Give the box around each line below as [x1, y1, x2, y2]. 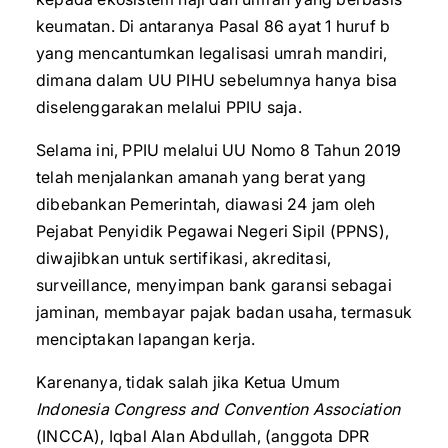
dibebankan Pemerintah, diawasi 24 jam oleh [36, 194, 376, 214]
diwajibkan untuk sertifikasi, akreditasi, [36, 248, 332, 268]
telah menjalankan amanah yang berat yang [36, 167, 367, 187]
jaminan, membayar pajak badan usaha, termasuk [36, 302, 413, 322]
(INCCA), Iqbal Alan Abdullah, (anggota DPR [36, 426, 370, 446]
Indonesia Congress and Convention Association [36, 399, 400, 419]
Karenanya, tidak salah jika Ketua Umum [36, 372, 341, 392]
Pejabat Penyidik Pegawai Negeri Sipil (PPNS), [36, 221, 390, 241]
